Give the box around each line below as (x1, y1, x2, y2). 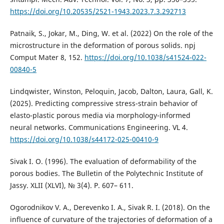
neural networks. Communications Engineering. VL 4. (9, 122, 188, 132)
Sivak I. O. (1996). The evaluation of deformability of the (9, 156, 196, 166)
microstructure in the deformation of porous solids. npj (9, 40, 195, 50)
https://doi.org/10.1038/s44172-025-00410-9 (9, 134, 158, 144)
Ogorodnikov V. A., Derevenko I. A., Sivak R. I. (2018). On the (9, 202, 210, 212)
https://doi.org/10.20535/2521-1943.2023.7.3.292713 (9, 6, 186, 16)
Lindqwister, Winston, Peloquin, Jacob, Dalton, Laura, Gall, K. (9, 86, 213, 96)
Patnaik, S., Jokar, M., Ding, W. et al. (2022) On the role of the (9, 28, 213, 38)
